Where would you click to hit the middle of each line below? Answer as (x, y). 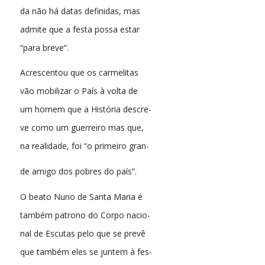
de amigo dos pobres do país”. (78, 172)
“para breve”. (44, 47)
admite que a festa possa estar (80, 29)
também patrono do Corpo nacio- (85, 215)
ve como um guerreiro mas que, (82, 128)
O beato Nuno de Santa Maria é (81, 197)
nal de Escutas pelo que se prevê (83, 234)
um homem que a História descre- (85, 109)
